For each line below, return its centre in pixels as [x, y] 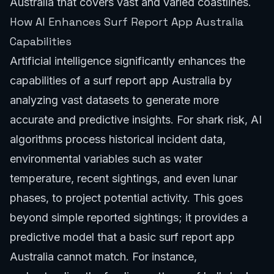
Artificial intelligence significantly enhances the [128, 61]
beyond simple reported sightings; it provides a [129, 217]
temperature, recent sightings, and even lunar [124, 178]
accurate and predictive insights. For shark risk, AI [136, 119]
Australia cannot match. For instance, [103, 256]
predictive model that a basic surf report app [122, 237]
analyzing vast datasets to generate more [114, 100]
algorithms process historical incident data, [118, 139]
